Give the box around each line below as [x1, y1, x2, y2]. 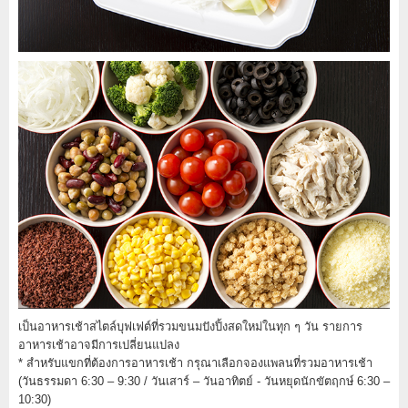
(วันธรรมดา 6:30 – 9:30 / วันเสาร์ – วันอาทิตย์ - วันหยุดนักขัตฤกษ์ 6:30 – [18, 374, 390, 389]
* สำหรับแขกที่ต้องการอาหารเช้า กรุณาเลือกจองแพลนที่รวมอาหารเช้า [18, 356, 372, 371]
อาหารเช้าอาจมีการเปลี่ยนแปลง [18, 338, 179, 352]
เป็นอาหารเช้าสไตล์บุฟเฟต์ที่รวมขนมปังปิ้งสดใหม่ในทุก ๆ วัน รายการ [18, 320, 362, 334]
